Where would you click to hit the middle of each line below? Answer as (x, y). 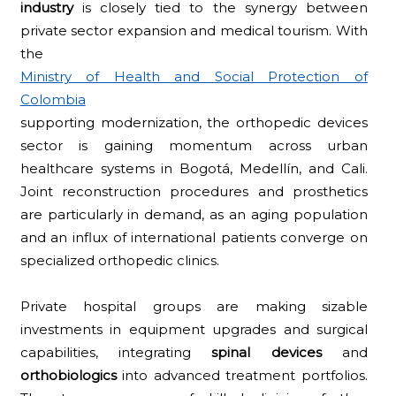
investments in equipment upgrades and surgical (194, 329)
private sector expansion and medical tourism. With (194, 30)
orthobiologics (68, 375)
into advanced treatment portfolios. (242, 375)
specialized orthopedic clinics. (119, 260)
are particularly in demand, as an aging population (194, 214)
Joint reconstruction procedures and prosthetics (194, 191)
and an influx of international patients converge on (194, 237)
